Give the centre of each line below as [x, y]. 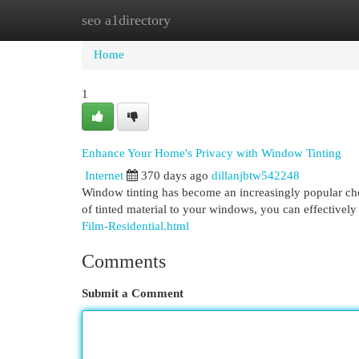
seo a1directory [126, 20]
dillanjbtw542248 [256, 175]
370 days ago [175, 175]
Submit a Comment [133, 293]
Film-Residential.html [135, 226]
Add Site [293, 20]
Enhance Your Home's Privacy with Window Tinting [212, 153]
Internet [104, 175]
